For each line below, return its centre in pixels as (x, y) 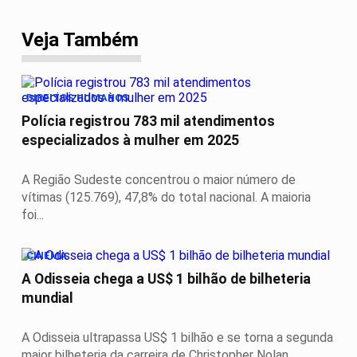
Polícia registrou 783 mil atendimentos (148, 122)
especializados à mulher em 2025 (130, 141)
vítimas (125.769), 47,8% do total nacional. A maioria (166, 198)
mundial (47, 298)
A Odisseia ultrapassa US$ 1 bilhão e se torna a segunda (177, 337)
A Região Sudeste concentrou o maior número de (159, 180)
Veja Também (80, 40)
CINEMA (47, 255)
